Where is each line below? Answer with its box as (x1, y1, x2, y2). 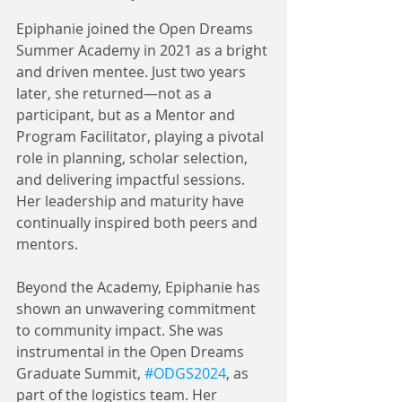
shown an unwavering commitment (16, 298, 259, 319)
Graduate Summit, (16, 363, 144, 383)
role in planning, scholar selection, (16, 147, 251, 168)
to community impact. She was (16, 319, 227, 340)
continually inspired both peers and (16, 212, 261, 232)
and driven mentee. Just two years (16, 61, 249, 82)
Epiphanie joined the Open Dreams (16, 18, 257, 39)
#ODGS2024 (144, 363, 226, 383)
